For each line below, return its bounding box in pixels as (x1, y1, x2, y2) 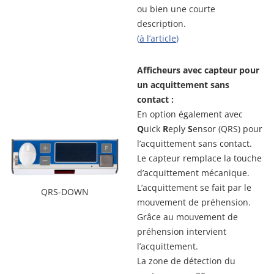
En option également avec (137, 108, 243, 120)
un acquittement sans (137, 78, 229, 91)
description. (137, 17, 186, 29)
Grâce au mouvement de (137, 210, 238, 223)
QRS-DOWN (41, 185, 89, 198)
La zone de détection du (137, 254, 235, 267)
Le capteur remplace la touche (137, 152, 262, 164)
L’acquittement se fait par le (137, 181, 251, 193)
